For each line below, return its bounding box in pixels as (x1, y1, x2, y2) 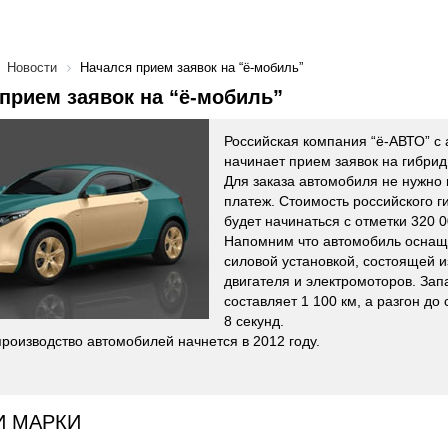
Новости (7, 60, 57, 75)
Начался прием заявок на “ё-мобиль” (80, 60, 303, 75)
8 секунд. (224, 313, 284, 329)
